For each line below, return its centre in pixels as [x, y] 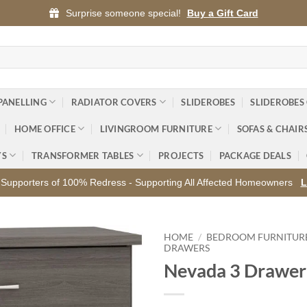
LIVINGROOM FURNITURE [156, 128]
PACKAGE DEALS [255, 155]
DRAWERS [187, 248]
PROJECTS [181, 155]
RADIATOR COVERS [114, 102]
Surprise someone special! [123, 13]
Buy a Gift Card [222, 13]
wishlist [116, 284]
